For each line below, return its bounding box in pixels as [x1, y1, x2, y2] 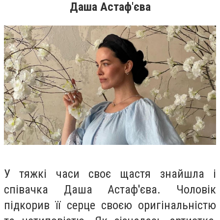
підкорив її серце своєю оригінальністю [4, 198, 216, 212]
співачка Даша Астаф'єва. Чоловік [4, 182, 216, 196]
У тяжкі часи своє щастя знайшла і [4, 166, 216, 181]
